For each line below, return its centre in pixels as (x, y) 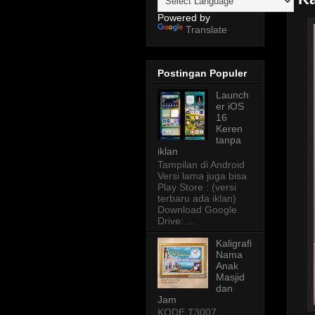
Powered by (184, 18)
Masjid (230, 277)
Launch (232, 95)
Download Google (197, 209)
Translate (206, 30)
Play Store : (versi (197, 187)
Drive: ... (176, 220)
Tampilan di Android (201, 164)
